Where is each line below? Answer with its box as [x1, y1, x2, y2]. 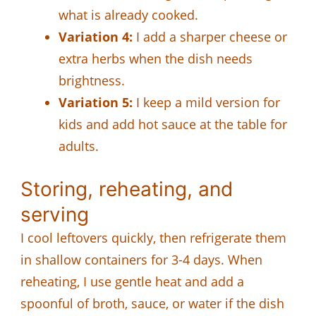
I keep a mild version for [133, 93, 280, 111]
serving [20, 202, 89, 226]
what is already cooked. [59, 6, 198, 23]
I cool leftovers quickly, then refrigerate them [20, 229, 286, 246]
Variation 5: [59, 93, 133, 111]
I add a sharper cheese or [133, 28, 287, 45]
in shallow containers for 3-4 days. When [20, 250, 262, 268]
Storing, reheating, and [20, 176, 233, 201]
